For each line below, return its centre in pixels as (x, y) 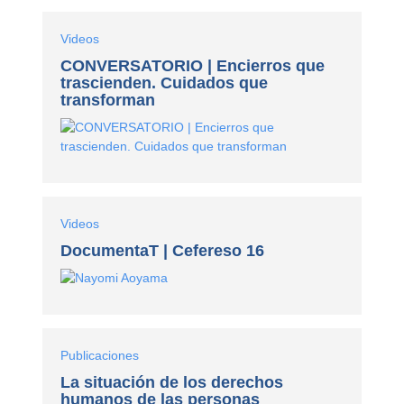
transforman (108, 100)
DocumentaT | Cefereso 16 (163, 250)
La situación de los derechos (172, 383)
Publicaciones (100, 356)
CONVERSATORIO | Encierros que (193, 65)
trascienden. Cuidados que (165, 83)
